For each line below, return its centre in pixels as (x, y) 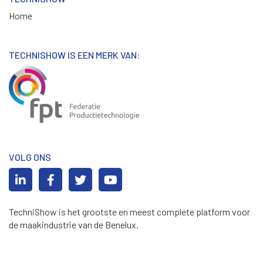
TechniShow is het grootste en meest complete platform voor (129, 211)
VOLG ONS (30, 157)
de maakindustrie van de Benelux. (74, 224)
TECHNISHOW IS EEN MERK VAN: (74, 55)
